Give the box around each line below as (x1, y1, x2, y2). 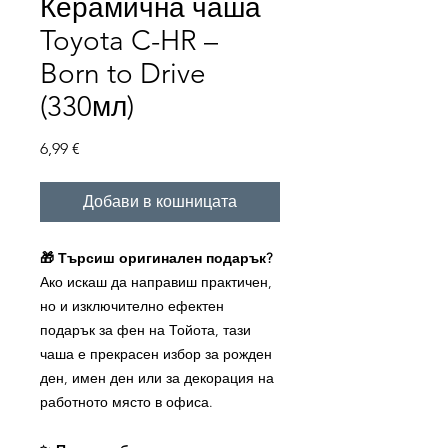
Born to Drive (40, 57, 206, 90)
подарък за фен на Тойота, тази (40, 321, 251, 339)
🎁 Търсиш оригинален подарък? (40, 249, 272, 267)
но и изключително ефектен (40, 297, 224, 315)
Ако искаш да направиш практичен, (40, 273, 272, 291)
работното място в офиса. (40, 393, 213, 411)
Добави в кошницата (83, 192, 237, 211)
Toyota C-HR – (40, 24, 218, 57)
